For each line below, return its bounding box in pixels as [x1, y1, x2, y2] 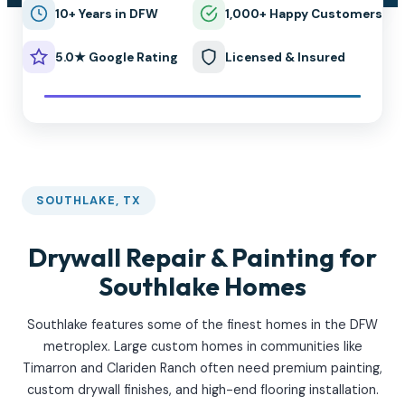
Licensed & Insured [225, 49, 345, 65]
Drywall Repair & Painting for [28, 241, 377, 274]
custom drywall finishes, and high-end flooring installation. [26, 381, 379, 399]
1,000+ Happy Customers [225, 5, 382, 22]
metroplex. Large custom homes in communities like [42, 338, 363, 355]
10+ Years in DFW [55, 5, 158, 22]
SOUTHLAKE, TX [36, 192, 142, 208]
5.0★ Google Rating [55, 49, 178, 65]
